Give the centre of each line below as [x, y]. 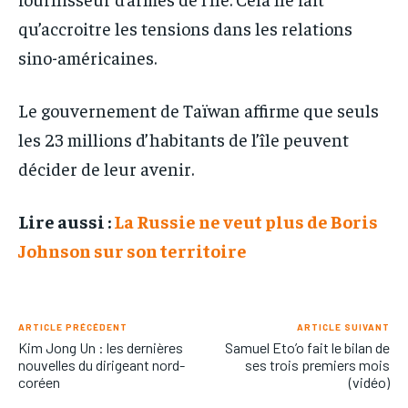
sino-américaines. [87, 56]
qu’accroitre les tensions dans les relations [185, 27]
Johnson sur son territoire [133, 250]
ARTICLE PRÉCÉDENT [73, 326]
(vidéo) [369, 382]
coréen [39, 382]
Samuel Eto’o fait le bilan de [307, 347]
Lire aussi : [66, 220]
